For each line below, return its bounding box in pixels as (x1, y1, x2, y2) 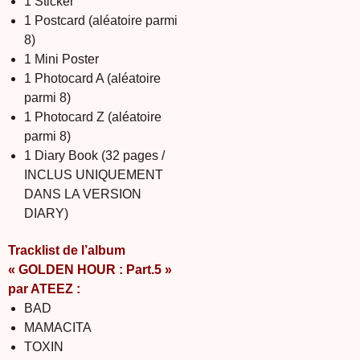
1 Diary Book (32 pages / (24, 148, 165, 162)
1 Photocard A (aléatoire (24, 71, 161, 85)
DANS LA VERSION (24, 186, 141, 201)
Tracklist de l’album (8, 243, 125, 258)
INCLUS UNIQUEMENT (24, 167, 163, 182)
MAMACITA (24, 321, 92, 335)
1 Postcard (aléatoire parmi (24, 13, 178, 27)
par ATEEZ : (8, 282, 80, 297)
